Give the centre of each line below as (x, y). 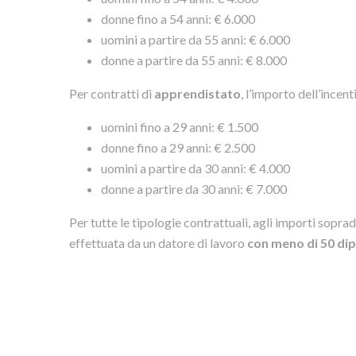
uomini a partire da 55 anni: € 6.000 (196, 39)
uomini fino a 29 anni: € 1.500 (180, 126)
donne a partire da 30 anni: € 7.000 (194, 188)
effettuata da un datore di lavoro (159, 242)
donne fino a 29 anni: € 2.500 (178, 147)
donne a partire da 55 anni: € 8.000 (194, 60)
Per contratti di (112, 93)
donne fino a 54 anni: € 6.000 (178, 18)
